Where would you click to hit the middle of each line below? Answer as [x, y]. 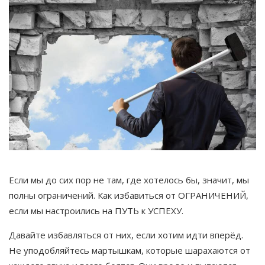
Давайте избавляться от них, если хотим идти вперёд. [126, 235]
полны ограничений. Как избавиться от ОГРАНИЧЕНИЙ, [129, 195]
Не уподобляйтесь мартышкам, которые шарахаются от [130, 251]
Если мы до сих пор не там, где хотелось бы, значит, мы [129, 180]
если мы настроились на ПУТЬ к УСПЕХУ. [96, 211]
